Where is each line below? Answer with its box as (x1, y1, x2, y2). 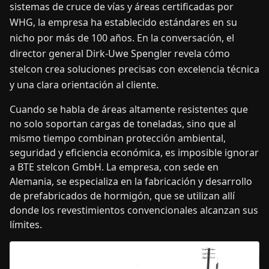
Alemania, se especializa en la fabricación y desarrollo (10, 175, 252, 188)
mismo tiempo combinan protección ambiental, (10, 131, 226, 145)
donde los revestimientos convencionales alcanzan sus (10, 204, 258, 217)
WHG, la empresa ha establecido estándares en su (10, 16, 237, 29)
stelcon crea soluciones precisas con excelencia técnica (10, 62, 259, 76)
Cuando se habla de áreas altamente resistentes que (10, 103, 248, 116)
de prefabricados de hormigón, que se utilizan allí (10, 189, 235, 202)
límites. (10, 218, 42, 231)
